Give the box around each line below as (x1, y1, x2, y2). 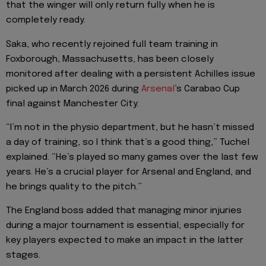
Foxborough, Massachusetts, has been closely (6, 54, 214, 64)
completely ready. (6, 15, 85, 26)
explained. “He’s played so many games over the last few (6, 153, 258, 163)
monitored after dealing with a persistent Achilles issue (6, 69, 255, 79)
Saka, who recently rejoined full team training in (6, 39, 218, 49)
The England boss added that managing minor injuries (6, 206, 242, 216)
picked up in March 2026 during (6, 84, 141, 94)
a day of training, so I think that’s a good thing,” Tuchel (6, 138, 249, 148)
